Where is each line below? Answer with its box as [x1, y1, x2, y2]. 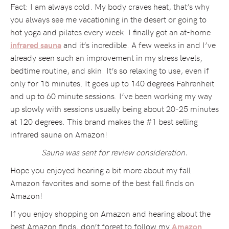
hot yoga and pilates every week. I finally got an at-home [10, 26, 211, 37]
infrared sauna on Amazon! [10, 128, 107, 140]
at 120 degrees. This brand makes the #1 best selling [10, 115, 198, 127]
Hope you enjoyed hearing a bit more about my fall [10, 164, 191, 175]
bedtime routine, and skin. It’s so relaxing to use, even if [10, 64, 209, 76]
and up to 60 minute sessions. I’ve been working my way [10, 89, 212, 101]
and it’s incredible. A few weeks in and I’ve [61, 38, 216, 50]
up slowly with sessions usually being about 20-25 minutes [10, 102, 219, 114]
